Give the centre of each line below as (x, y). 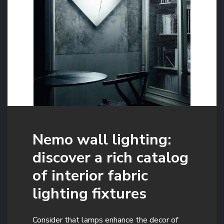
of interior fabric (90, 175)
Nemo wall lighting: (102, 139)
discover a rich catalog (110, 157)
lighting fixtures (89, 193)
